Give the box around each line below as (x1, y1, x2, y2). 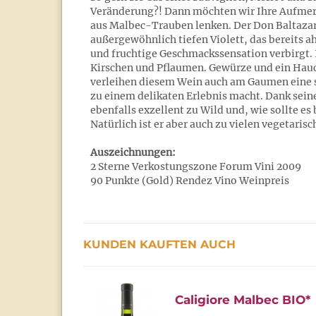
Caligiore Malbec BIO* (175, 293, 310, 307)
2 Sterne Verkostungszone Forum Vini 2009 (90, 160, 301, 173)
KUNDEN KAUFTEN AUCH (83, 238, 236, 251)
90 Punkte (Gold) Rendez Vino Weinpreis (90, 174, 289, 187)
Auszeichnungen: (90, 146, 176, 159)
